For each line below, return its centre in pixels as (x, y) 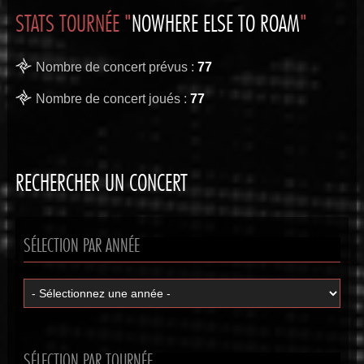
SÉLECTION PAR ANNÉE (81, 240)
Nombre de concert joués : (113, 98)
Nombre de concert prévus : (116, 67)
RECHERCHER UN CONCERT (101, 177)
